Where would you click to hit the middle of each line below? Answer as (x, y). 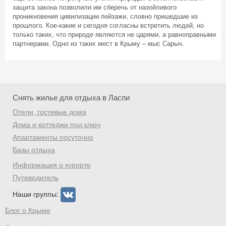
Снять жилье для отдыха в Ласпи (71, 97)
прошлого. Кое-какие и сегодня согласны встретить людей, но (108, 25)
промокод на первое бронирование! (113, 80)
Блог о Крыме (28, 210)
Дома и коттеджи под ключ (56, 124)
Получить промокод (113, 130)
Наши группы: (37, 193)
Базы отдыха (34, 149)
